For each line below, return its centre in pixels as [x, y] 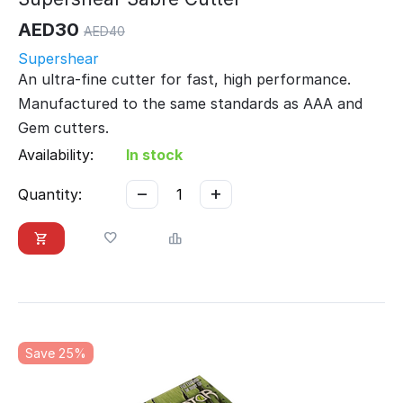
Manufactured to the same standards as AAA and [190, 104]
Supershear [58, 59]
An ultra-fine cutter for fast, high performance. [184, 80]
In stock [154, 155]
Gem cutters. [63, 128]
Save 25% [56, 354]
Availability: [56, 155]
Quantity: [50, 195]
